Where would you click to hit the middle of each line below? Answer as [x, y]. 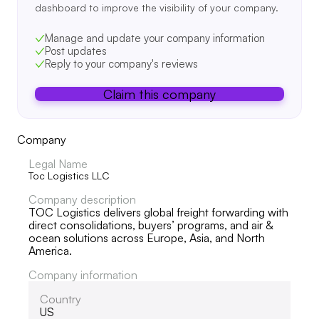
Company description [82, 199]
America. [50, 250]
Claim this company [159, 94]
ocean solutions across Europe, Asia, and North [147, 237]
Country [61, 299]
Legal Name [58, 163]
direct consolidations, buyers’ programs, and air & [151, 225]
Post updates [76, 51]
